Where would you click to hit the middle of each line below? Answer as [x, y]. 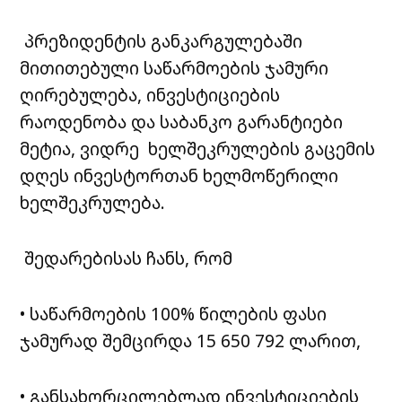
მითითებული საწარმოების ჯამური [175, 68]
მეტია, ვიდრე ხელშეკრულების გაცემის [198, 149]
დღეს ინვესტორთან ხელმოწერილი [179, 176]
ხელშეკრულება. [93, 203]
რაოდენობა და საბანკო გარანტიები [182, 122]
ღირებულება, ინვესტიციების [150, 95]
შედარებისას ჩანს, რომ [127, 258]
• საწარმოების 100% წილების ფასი [174, 314]
